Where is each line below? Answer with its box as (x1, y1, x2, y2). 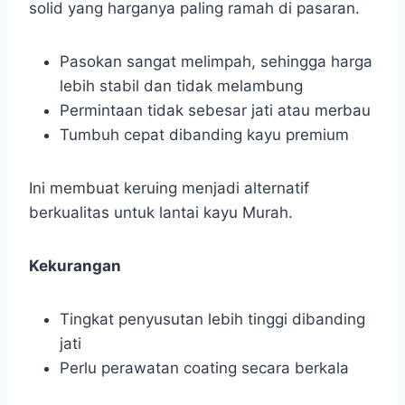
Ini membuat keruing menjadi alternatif (29, 179, 309, 198)
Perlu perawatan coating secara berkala (60, 359, 349, 378)
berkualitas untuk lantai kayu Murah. (29, 203, 293, 222)
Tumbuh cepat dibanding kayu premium (60, 126, 349, 145)
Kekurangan (29, 257, 121, 276)
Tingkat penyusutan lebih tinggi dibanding (60, 310, 365, 329)
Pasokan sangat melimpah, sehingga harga (60, 52, 372, 71)
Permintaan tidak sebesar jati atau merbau (60, 101, 371, 120)
